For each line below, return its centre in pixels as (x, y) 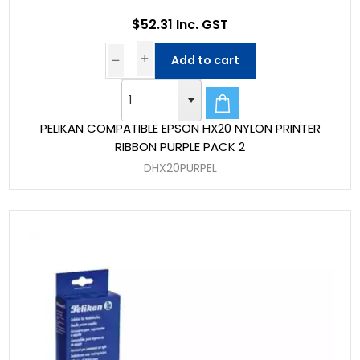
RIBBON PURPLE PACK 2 (180, 147)
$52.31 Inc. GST (180, 24)
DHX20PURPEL (180, 168)
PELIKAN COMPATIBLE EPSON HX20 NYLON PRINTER (180, 129)
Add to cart (205, 60)
